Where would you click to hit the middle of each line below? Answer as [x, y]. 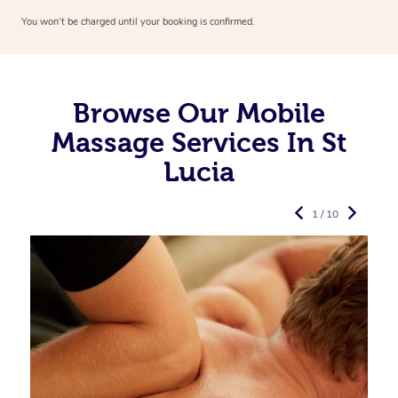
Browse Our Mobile [199, 113]
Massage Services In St [199, 143]
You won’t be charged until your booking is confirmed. [138, 22]
